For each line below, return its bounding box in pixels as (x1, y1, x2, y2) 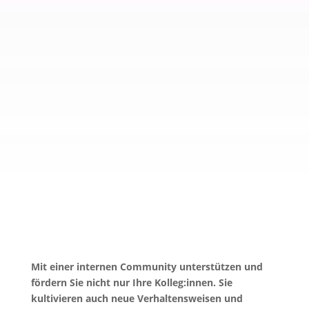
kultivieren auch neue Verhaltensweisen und (30, 292, 243, 306)
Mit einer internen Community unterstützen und (30, 260, 263, 274)
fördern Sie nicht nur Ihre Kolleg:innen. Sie (30, 276, 232, 290)
